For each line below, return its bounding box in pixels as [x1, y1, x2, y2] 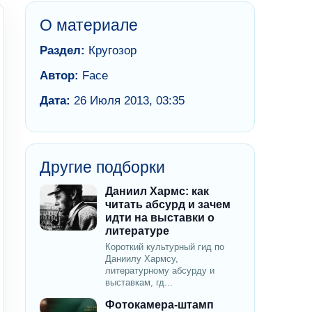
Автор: [40, 69, 79, 83]
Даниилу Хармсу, [105, 253, 178, 265]
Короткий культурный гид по [105, 242, 224, 253]
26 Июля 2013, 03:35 [70, 94, 185, 108]
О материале [40, 16, 138, 35]
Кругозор [85, 44, 136, 58]
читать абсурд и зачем [105, 198, 231, 211]
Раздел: [40, 44, 85, 58]
